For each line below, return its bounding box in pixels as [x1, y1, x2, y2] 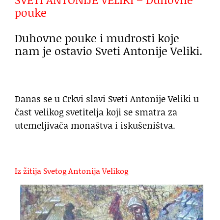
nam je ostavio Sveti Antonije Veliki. [15, 42, 202, 58]
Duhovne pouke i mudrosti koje [15, 29, 179, 46]
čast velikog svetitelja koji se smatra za [15, 106, 177, 119]
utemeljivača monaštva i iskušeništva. [15, 119, 175, 132]
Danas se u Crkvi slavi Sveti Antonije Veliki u [15, 92, 199, 106]
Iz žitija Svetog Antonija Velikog [15, 165, 128, 177]
